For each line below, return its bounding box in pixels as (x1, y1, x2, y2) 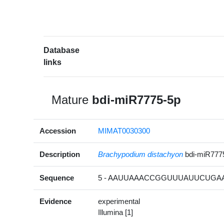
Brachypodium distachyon (98, 150, 183, 159)
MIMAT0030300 (98, 126, 150, 135)
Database (43, 46, 80, 55)
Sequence (39, 173, 74, 182)
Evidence (39, 197, 72, 206)
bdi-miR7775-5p (92, 93, 181, 107)
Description (39, 150, 80, 159)
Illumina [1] (98, 208, 133, 217)
